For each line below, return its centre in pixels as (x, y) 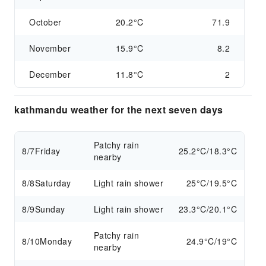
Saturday (53, 183)
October (45, 22)
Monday (56, 241)
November (50, 48)
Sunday (50, 209)
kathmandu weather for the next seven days (119, 110)
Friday (47, 151)
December (50, 74)
